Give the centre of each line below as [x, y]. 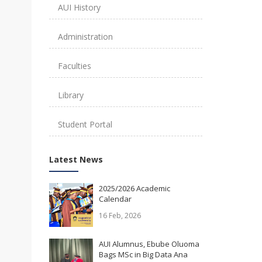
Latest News [76, 160]
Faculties [74, 66]
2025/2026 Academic [134, 189]
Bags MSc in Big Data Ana [143, 255]
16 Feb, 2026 [120, 216]
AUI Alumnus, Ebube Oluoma [149, 244]
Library [70, 95]
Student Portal [85, 125]
